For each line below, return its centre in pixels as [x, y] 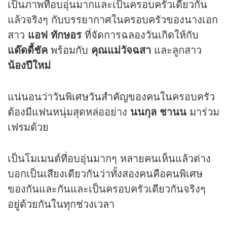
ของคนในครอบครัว [172, 96]
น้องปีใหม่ [29, 64]
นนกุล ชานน [158, 111]
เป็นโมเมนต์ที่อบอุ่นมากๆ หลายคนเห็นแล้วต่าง [109, 158]
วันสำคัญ [108, 96]
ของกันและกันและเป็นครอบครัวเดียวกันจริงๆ [107, 188]
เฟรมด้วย [30, 126]
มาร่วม [203, 111]
